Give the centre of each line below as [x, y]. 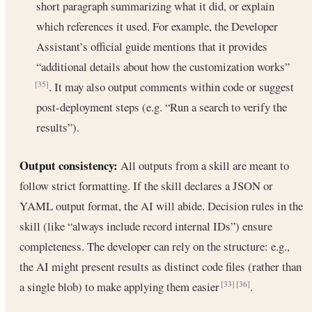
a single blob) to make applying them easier [121, 286]
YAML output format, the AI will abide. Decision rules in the [161, 205]
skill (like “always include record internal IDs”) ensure [146, 226]
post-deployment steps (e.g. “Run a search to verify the [162, 107]
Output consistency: [69, 165]
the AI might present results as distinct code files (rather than [161, 266]
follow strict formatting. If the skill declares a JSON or [146, 185]
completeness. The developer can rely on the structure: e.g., [155, 246]
